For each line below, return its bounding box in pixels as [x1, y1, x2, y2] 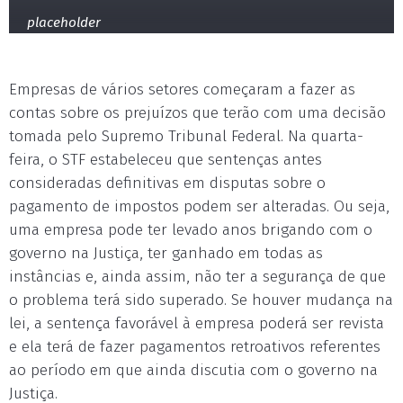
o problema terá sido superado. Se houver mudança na [9, 291, 393, 309]
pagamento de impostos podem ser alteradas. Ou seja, [9, 197, 390, 216]
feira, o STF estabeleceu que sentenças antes [9, 150, 322, 169]
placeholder [27, 14, 101, 31]
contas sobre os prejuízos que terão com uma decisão [9, 103, 386, 122]
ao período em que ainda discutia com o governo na [9, 361, 378, 380]
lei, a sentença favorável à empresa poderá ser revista [9, 314, 384, 333]
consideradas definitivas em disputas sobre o [9, 174, 326, 193]
